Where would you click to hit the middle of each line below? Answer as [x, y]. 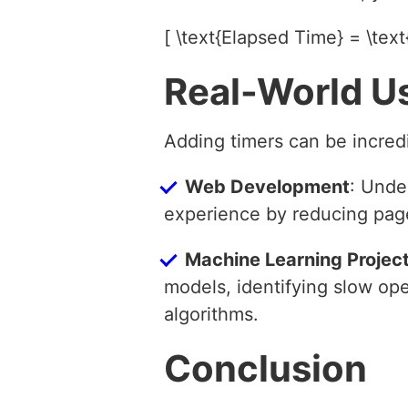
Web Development [267, 186]
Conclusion [265, 368]
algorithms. [211, 314]
